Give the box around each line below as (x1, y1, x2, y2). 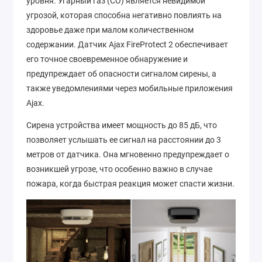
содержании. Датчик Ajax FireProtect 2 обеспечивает (26, 39, 228, 49)
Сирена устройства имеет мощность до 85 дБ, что (26, 120, 217, 130)
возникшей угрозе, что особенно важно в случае (26, 164, 212, 174)
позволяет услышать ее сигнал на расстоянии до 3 (26, 135, 221, 145)
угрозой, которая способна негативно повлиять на (26, 10, 222, 20)
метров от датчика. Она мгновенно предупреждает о (26, 150, 229, 160)
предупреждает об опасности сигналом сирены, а (26, 68, 216, 78)
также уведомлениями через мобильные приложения (26, 83, 233, 93)
